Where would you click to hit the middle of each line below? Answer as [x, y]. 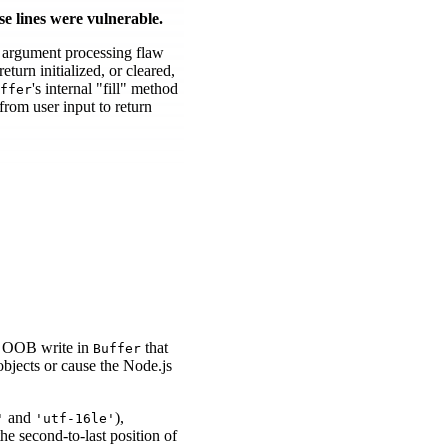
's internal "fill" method [105, 88]
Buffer [117, 348]
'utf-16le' [75, 418]
